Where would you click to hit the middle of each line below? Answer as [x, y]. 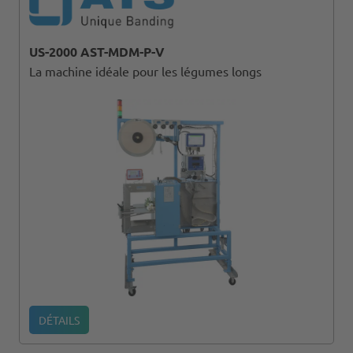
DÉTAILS [59, 320]
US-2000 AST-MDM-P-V [97, 51]
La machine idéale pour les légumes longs [145, 71]
